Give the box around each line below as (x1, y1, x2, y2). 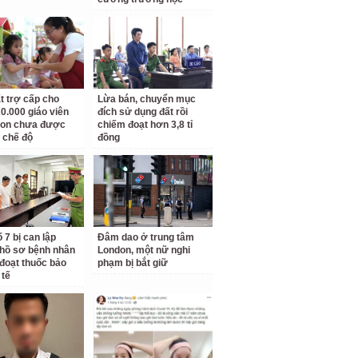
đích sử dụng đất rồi (97, 106, 189, 117)
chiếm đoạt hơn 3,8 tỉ (97, 119, 193, 130)
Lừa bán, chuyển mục (97, 93, 197, 105)
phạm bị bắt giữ (97, 257, 169, 268)
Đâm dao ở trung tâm (97, 232, 195, 243)
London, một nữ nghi (97, 245, 191, 256)
